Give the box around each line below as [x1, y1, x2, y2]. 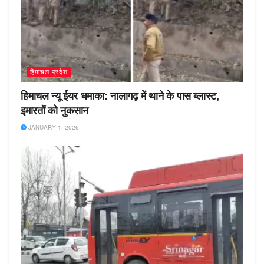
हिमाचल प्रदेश [30, 67, 68, 77]
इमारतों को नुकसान [21, 103, 89, 118]
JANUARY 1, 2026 [27, 123, 79, 132]
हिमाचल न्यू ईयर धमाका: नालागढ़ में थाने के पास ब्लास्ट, [21, 88, 219, 104]
